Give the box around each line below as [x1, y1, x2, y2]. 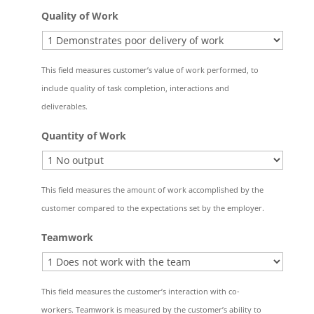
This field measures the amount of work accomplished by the [41, 184, 264, 195]
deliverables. [41, 101, 88, 111]
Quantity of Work [41, 129, 126, 142]
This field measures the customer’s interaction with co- [41, 286, 240, 296]
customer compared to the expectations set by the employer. [41, 203, 264, 213]
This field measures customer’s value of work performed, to [41, 64, 259, 75]
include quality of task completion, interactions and [41, 83, 229, 93]
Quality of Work [41, 9, 118, 22]
